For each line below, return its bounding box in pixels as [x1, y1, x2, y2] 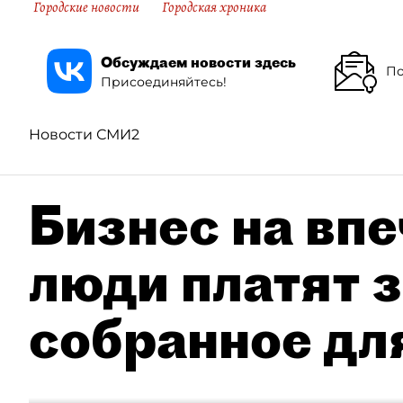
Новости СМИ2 [29, 126, 139, 143]
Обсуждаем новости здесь [101, 52, 296, 71]
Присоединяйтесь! [101, 73, 227, 90]
